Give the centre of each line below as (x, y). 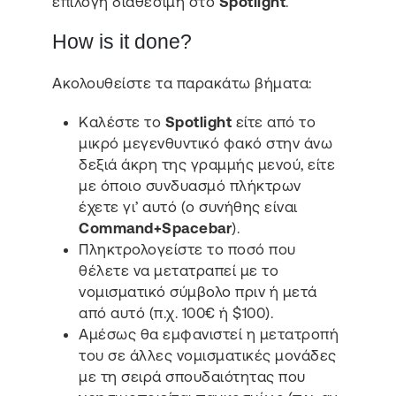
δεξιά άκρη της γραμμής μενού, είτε (207, 164)
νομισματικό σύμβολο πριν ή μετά (198, 291)
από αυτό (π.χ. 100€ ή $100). (176, 312)
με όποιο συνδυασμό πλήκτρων (190, 185)
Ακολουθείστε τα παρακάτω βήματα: (182, 84)
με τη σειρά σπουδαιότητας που (192, 376)
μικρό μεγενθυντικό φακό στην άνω (206, 143)
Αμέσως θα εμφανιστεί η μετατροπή (209, 334)
